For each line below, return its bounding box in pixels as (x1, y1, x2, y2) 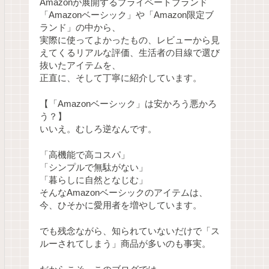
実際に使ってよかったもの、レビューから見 (40, 35, 220, 46)
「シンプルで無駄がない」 (40, 163, 148, 173)
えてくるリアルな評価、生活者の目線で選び (40, 48, 220, 58)
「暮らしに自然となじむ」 (40, 175, 148, 186)
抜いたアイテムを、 (40, 61, 121, 71)
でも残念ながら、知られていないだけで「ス (40, 226, 220, 236)
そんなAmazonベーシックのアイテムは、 (40, 188, 208, 198)
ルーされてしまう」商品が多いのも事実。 (40, 238, 211, 249)
